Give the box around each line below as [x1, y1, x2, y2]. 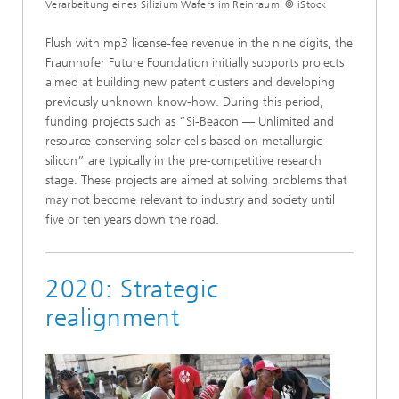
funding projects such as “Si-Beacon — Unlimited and [45, 114, 334, 129]
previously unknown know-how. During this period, [45, 94, 323, 110]
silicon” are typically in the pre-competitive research [45, 153, 322, 168]
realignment [45, 303, 180, 332]
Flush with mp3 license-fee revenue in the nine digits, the [45, 36, 353, 51]
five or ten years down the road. [45, 212, 219, 227]
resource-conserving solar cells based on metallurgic [45, 134, 322, 149]
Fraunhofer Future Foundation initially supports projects [45, 55, 344, 70]
